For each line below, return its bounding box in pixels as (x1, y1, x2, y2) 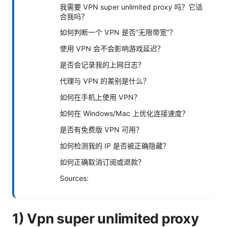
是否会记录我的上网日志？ (60, 60, 145, 69)
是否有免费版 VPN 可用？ (60, 125, 143, 134)
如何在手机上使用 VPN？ (60, 92, 141, 101)
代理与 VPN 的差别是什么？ (60, 76, 150, 85)
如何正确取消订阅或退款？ (60, 157, 145, 166)
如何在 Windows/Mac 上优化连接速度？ (60, 108, 189, 118)
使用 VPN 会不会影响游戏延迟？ (60, 44, 164, 53)
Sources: (60, 173, 89, 182)
